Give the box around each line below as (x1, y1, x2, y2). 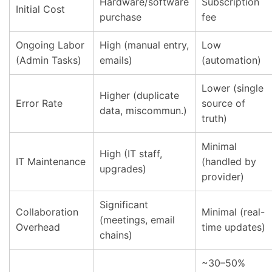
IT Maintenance (16, 155, 86, 168)
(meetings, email (100, 214, 175, 226)
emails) (100, 54, 132, 66)
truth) (202, 112, 227, 124)
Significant (100, 199, 148, 211)
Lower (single (202, 82, 263, 94)
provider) (202, 171, 244, 183)
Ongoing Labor (16, 39, 84, 51)
